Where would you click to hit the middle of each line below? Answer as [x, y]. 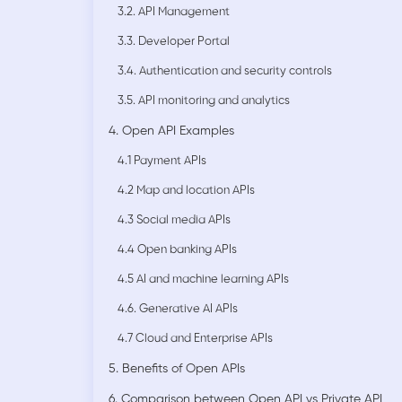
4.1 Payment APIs [162, 162]
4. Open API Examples [171, 132]
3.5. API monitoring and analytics [204, 101]
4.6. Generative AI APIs [178, 310]
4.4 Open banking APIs [177, 250]
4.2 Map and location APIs [186, 191]
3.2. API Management [174, 13]
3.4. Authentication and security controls [225, 72]
